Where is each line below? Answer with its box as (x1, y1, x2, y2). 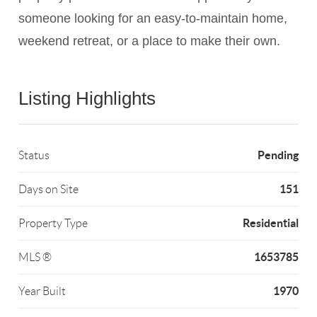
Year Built (18, 285, 67, 298)
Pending (257, 149, 299, 162)
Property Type (18, 217, 88, 230)
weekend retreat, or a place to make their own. (18, 34, 281, 49)
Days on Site (18, 183, 79, 196)
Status (18, 149, 50, 162)
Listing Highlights (18, 88, 156, 110)
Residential (242, 217, 299, 230)
